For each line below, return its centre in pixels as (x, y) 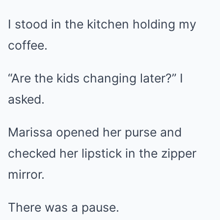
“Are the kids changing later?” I (96, 78)
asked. (26, 99)
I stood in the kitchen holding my (102, 24)
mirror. (26, 174)
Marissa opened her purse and (95, 132)
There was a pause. (64, 207)
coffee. (28, 45)
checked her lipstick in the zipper (102, 153)
